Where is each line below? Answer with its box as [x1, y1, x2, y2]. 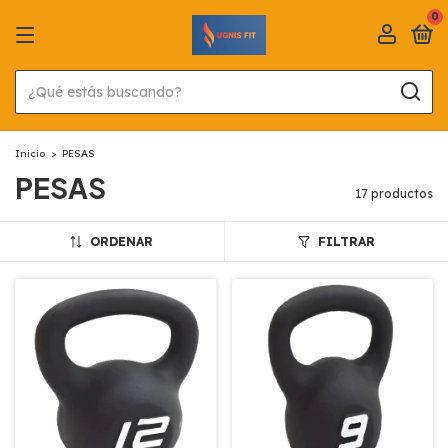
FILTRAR [317, 234, 375, 249]
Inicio [15, 147, 45, 160]
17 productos [355, 186, 433, 201]
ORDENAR [90, 234, 154, 249]
